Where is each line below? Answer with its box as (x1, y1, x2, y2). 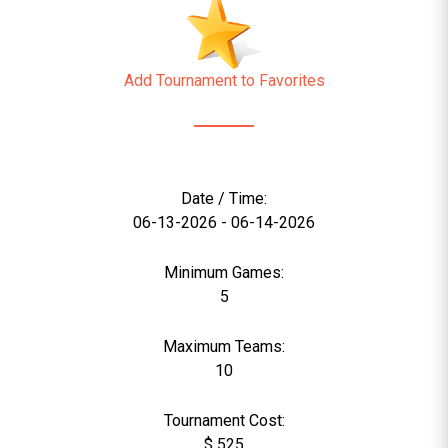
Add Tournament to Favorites (123, 71, 325, 90)
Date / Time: (181, 189, 267, 208)
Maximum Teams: (163, 337, 285, 356)
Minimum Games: (164, 263, 284, 282)
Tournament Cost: (163, 411, 285, 430)
